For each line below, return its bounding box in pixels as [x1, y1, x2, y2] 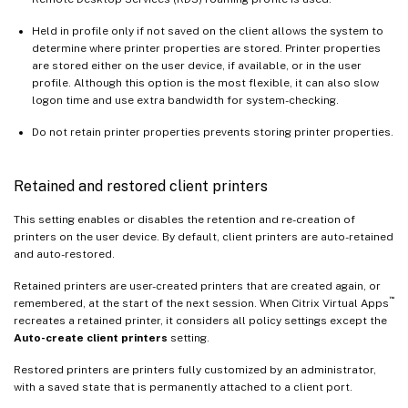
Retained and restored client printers [14, 177, 268, 195]
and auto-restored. [14, 247, 115, 260]
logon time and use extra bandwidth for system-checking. [32, 93, 339, 107]
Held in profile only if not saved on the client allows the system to [32, 24, 383, 37]
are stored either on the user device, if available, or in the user [32, 58, 362, 72]
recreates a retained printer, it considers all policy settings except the [14, 313, 387, 327]
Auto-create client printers [14, 331, 168, 344]
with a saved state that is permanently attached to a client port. [14, 380, 352, 393]
